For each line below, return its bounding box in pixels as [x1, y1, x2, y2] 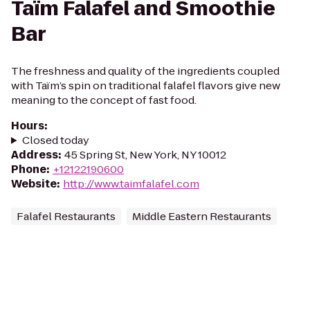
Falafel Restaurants [17, 209, 116, 224]
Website [11, 176, 57, 191]
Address [11, 147, 58, 162]
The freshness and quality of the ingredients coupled [11, 64, 280, 78]
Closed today [21, 133, 89, 147]
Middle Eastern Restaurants [132, 209, 271, 224]
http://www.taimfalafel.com [63, 176, 199, 191]
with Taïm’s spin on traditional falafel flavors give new [11, 78, 280, 93]
